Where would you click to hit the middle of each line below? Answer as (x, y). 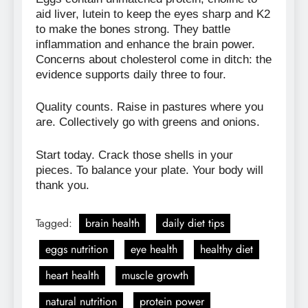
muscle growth (155, 276)
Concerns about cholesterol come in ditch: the (154, 59)
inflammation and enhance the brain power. (145, 44)
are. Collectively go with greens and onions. (148, 122)
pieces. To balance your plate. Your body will (150, 170)
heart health (72, 276)
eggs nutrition (77, 250)
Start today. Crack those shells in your (134, 155)
